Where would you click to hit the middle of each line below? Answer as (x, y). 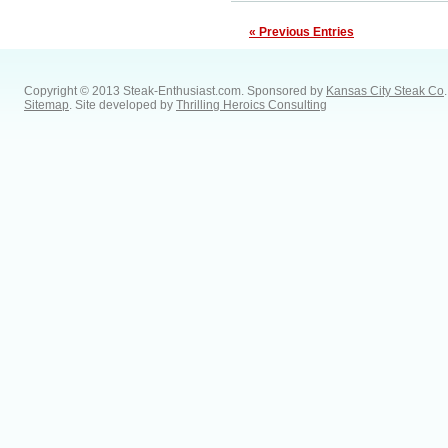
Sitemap (46, 105)
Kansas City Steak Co (385, 91)
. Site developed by (122, 105)
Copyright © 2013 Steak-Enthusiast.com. (135, 91)
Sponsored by (286, 91)
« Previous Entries (301, 32)
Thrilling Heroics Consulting (251, 105)
